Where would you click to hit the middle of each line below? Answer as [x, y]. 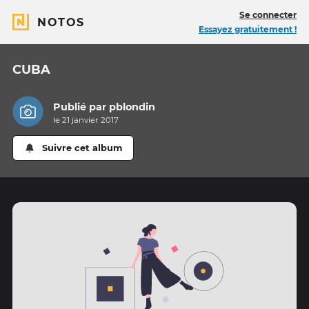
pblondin [132, 107]
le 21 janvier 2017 [86, 120]
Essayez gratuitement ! [248, 29]
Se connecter [268, 15]
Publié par [81, 107]
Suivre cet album [82, 148]
